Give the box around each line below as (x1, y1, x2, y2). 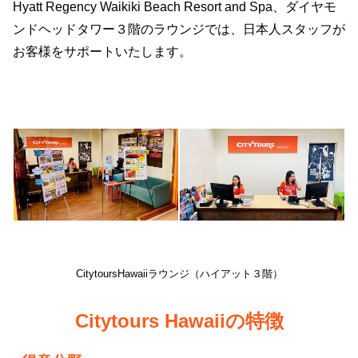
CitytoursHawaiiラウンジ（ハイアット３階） (75, 268, 283, 280)
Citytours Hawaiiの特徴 (74, 310, 284, 332)
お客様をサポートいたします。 (13, 45, 192, 58)
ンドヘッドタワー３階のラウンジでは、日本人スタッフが (13, 22, 345, 36)
